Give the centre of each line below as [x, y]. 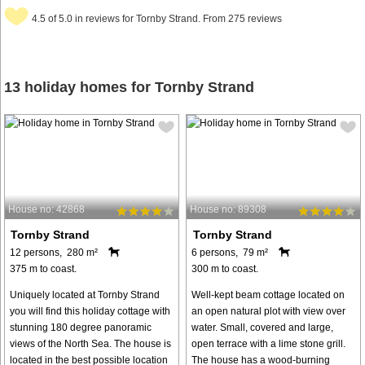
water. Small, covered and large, [263, 327]
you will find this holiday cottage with [90, 311]
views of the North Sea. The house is [90, 343]
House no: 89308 [229, 209]
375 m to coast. [43, 268]
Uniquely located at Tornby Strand [85, 295]
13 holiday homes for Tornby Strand [129, 88]
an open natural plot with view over [269, 311]
